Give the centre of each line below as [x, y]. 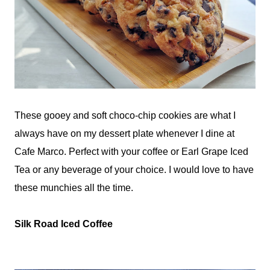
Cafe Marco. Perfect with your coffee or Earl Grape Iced [131, 152]
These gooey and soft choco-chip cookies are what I [125, 116]
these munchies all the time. [75, 188]
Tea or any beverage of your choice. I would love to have [134, 170]
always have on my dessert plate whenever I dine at [124, 134]
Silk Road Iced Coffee [64, 224]
